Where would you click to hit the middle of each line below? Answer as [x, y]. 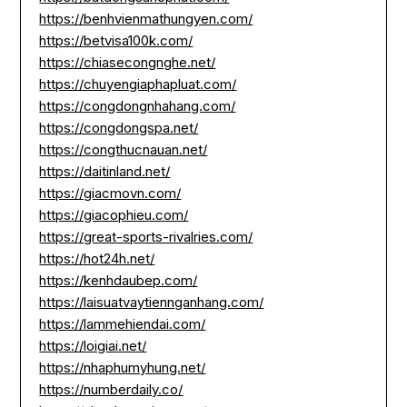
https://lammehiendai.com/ [123, 324]
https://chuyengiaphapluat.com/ [138, 84]
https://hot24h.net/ [97, 259]
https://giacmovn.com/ [110, 194]
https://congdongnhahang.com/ [138, 106]
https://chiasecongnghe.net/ [128, 63]
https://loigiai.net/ [93, 346]
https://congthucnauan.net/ [124, 150]
